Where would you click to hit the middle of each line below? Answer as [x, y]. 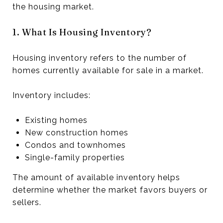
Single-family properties [75, 157]
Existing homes [56, 120]
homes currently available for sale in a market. [108, 70]
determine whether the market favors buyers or [110, 190]
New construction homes [76, 132]
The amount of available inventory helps [96, 177]
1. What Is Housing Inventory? [82, 32]
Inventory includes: [52, 95]
